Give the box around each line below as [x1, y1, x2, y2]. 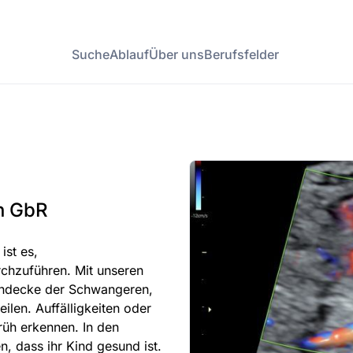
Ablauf [110, 46, 149, 63]
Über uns [149, 46, 204, 63]
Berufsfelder [204, 46, 279, 63]
